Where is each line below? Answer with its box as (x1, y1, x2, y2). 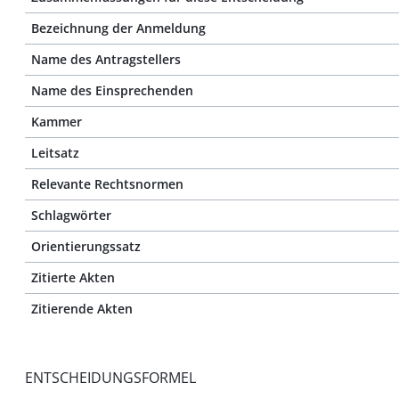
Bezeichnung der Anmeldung (31, 20, 206, 37)
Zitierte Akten (31, 269, 115, 286)
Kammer (31, 113, 82, 130)
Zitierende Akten (31, 300, 133, 317)
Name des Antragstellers (31, 51, 181, 68)
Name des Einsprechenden (31, 82, 193, 99)
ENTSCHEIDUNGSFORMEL (25, 368, 196, 387)
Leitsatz (31, 144, 79, 161)
